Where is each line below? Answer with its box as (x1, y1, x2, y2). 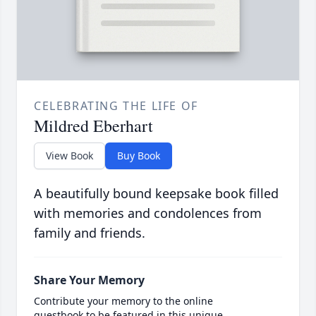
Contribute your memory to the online (34, 294, 213, 308)
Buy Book (117, 149, 160, 163)
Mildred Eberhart (34, 114, 153, 138)
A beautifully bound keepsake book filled (34, 185, 279, 202)
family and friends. (34, 224, 145, 242)
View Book (46, 149, 93, 163)
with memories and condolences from (34, 205, 262, 222)
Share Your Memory (34, 272, 145, 288)
